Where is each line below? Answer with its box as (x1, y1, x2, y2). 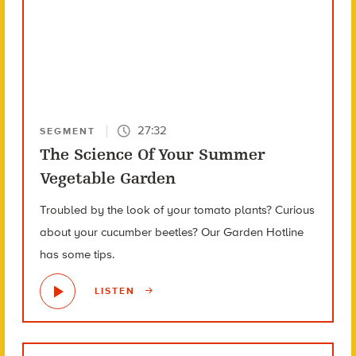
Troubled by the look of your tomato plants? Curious (39, 202, 315, 217)
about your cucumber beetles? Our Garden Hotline (39, 224, 304, 239)
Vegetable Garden (39, 168, 176, 188)
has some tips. (39, 246, 114, 261)
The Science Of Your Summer (39, 145, 265, 164)
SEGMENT (39, 125, 95, 137)
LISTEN (94, 285, 139, 297)
